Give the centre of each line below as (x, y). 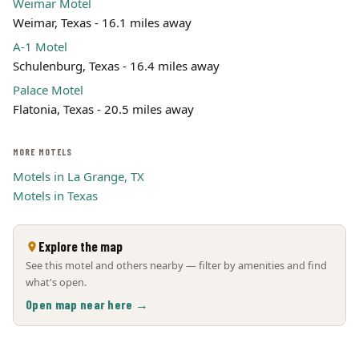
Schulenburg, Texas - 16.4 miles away (116, 66)
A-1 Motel (40, 46)
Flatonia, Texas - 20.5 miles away (103, 109)
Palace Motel (48, 90)
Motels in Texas (55, 196)
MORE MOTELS (43, 152)
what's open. (56, 282)
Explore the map (81, 246)
